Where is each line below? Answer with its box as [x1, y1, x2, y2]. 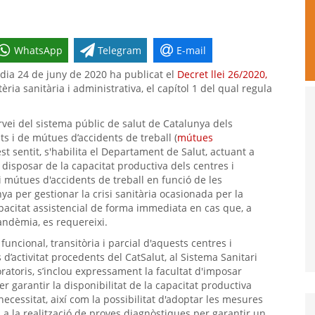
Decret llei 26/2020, [177, 67, 267, 82]
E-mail [176, 43, 207, 57]
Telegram [98, 43, 142, 57]
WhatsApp [13, 43, 63, 57]
